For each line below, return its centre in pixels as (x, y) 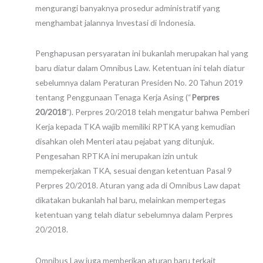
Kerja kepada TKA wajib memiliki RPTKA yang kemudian (135, 127)
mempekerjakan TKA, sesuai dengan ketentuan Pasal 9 (134, 171)
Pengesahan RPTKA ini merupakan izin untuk (117, 156)
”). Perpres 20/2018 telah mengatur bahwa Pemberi (158, 112)
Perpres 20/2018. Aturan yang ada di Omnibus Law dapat (138, 186)
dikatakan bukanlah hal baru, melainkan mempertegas (131, 200)
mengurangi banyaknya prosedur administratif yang (128, 8)
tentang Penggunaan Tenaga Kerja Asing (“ (113, 97)
